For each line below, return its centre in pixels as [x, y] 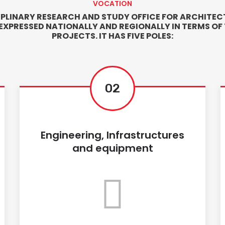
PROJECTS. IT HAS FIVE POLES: [113, 36]
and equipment [113, 148]
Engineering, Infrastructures [113, 135]
